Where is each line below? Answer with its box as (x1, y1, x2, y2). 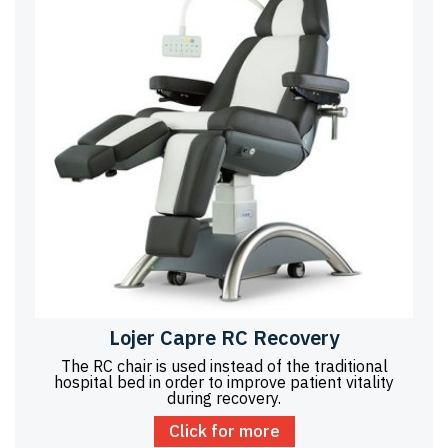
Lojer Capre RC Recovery (109, 323, 339, 351)
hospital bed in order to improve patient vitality (54, 371, 394, 392)
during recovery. (167, 387, 281, 408)
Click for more (168, 419, 280, 442)
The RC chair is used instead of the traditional (60, 355, 388, 376)
